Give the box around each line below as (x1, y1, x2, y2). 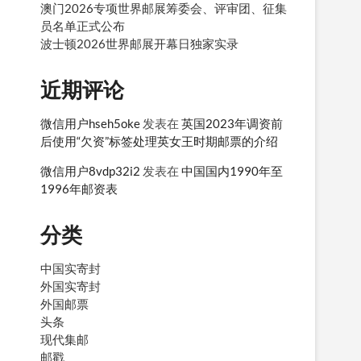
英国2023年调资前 (181, 115, 283, 131)
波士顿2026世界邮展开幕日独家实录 (40, 35, 239, 51)
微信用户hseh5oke (40, 115, 140, 131)
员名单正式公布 (40, 18, 125, 33)
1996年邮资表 (40, 180, 118, 196)
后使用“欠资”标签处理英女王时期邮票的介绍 (40, 133, 278, 148)
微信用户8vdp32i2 (40, 163, 140, 178)
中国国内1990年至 (181, 163, 283, 178)
